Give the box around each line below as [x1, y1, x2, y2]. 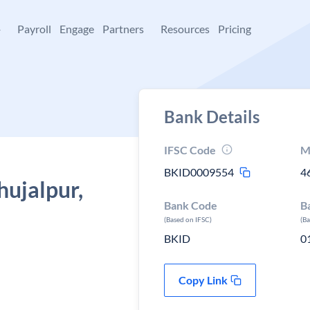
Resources [161, 22, 210, 35]
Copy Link [179, 273, 228, 286]
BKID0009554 [164, 165, 234, 179]
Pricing [218, 22, 251, 35]
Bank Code [164, 199, 217, 212]
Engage [60, 22, 94, 35]
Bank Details [164, 107, 259, 127]
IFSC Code [164, 143, 216, 156]
